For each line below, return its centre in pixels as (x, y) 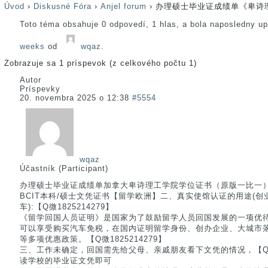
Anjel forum (124, 6)
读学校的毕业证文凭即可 (66, 261)
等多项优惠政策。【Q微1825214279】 (93, 239)
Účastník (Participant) (64, 168)
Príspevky (40, 89)
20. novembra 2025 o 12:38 (74, 98)
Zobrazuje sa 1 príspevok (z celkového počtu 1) (100, 63)
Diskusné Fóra (63, 6)
